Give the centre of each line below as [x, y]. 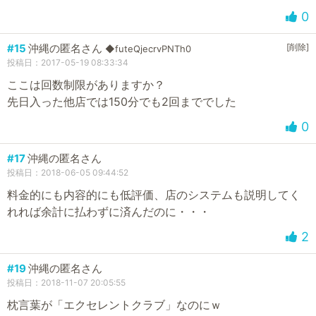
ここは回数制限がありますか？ [86, 84]
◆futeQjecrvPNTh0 [148, 48]
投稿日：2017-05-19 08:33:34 [68, 62]
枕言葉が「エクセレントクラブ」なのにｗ [114, 304]
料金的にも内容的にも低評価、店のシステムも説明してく [154, 194]
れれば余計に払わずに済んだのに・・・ [109, 211]
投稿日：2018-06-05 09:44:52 [68, 172]
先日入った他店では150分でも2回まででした [122, 101]
